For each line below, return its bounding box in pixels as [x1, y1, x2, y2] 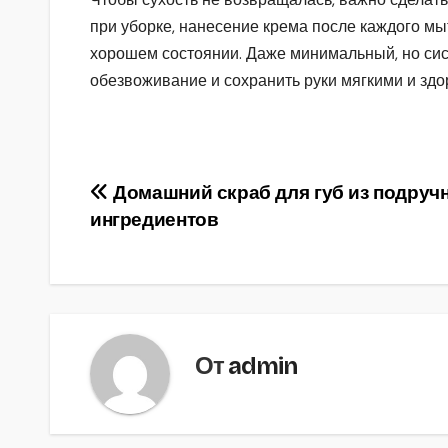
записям [89, 262, 212, 302]
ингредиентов [90, 207, 219, 233]
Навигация [89, 180, 246, 220]
